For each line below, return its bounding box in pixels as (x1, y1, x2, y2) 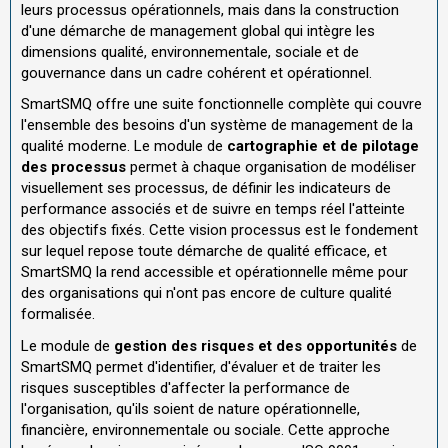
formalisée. (21, 305, 95, 324)
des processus (21, 158, 126, 177)
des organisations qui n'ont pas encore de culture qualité (21, 284, 392, 303)
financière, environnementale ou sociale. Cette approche (21, 420, 390, 439)
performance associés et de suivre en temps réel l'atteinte (21, 200, 405, 219)
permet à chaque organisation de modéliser (126, 158, 416, 177)
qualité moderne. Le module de (21, 137, 227, 156)
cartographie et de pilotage (227, 137, 419, 156)
